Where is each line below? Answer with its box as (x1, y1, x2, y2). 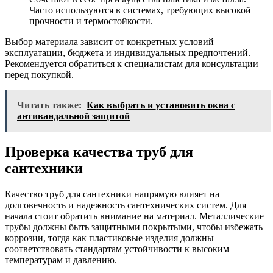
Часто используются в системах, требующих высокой (29, 4, 251, 15)
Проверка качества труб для (5, 143, 193, 160)
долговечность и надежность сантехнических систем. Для (5, 199, 246, 210)
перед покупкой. (5, 69, 74, 80)
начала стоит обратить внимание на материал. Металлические (5, 210, 264, 221)
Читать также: (17, 99, 82, 110)
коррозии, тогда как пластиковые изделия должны (5, 232, 214, 243)
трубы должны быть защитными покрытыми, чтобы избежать (5, 221, 263, 232)
